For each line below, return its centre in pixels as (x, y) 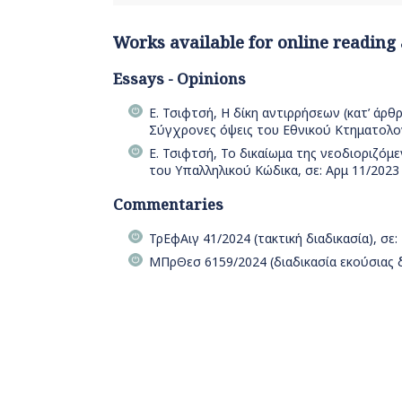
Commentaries (168, 204)
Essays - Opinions (179, 79)
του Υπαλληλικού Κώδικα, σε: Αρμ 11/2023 (274, 170)
